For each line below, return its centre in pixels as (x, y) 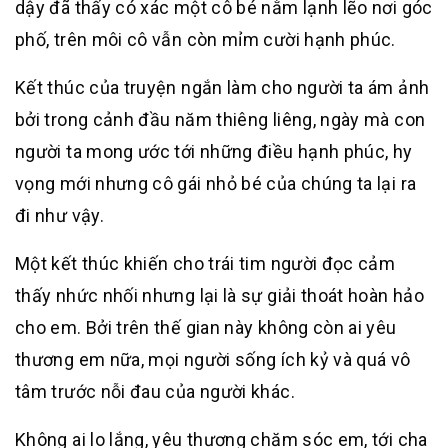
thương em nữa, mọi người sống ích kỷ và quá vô (213, 359)
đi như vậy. (59, 215)
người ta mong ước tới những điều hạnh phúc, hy (214, 151)
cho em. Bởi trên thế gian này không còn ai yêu (206, 327)
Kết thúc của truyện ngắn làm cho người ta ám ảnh (222, 87)
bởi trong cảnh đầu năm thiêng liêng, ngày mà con (220, 119)
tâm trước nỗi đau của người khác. (155, 391)
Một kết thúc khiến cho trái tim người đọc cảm (205, 263)
